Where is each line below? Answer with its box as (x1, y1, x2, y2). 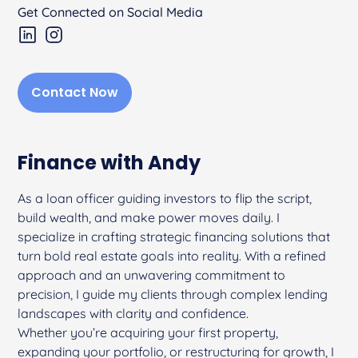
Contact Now (31, 83, 119, 102)
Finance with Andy (18, 149, 201, 177)
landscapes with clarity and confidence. (18, 305, 249, 322)
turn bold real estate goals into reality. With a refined (18, 248, 327, 265)
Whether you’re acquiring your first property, (18, 324, 279, 341)
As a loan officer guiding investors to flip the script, (18, 190, 312, 207)
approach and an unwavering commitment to (18, 267, 286, 284)
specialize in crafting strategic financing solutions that (18, 229, 331, 245)
